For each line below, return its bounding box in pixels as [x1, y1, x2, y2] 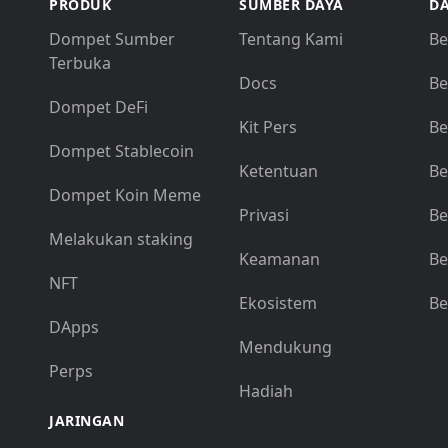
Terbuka [49, 52, 111, 74]
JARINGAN [49, 411, 124, 430]
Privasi [239, 204, 289, 226]
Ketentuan [239, 160, 318, 182]
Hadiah [239, 380, 293, 402]
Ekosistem [239, 292, 317, 314]
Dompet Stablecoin [49, 140, 194, 162]
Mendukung [239, 336, 332, 358]
